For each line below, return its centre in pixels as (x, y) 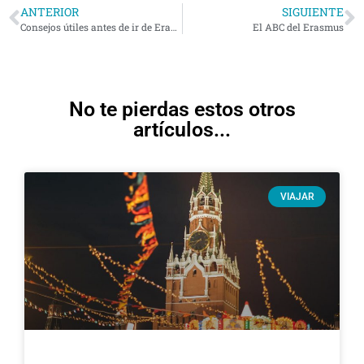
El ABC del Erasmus (298, 27)
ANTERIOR (50, 11)
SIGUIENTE (313, 11)
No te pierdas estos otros (182, 109)
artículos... (182, 129)
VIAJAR (297, 196)
